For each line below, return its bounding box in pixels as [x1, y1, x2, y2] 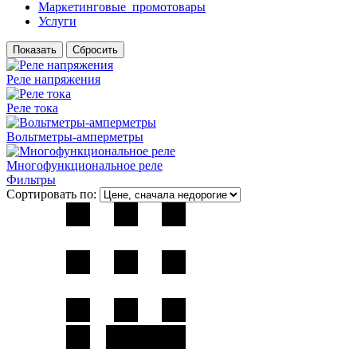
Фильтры [6, 172, 56, 186]
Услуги [38, 14, 76, 28]
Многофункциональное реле [6, 158, 163, 172]
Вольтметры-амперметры [6, 129, 143, 143]
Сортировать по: [6, 186, 96, 201]
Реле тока [6, 100, 58, 115]
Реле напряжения [6, 72, 100, 86]
